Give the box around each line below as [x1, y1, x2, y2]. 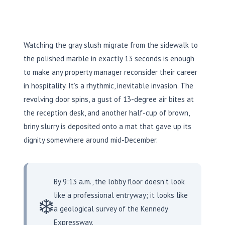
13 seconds [125, 54, 161, 64]
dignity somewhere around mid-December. [24, 135, 158, 145]
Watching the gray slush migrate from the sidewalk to [24, 40, 198, 50]
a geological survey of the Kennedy [54, 204, 168, 214]
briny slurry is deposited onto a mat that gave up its [24, 122, 191, 132]
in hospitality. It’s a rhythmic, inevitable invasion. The [24, 81, 193, 91]
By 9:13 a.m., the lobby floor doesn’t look [54, 177, 185, 187]
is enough [161, 54, 194, 64]
